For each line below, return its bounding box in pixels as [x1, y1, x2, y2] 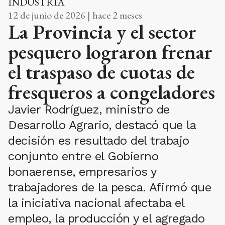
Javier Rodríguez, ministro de [8, 102, 170, 117]
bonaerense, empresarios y [8, 164, 156, 179]
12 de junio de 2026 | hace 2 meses [8, 8, 142, 22]
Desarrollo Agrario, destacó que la [8, 118, 195, 132]
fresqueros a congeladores [8, 78, 215, 105]
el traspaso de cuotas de [8, 58, 195, 85]
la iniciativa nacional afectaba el [8, 195, 184, 210]
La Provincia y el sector [8, 18, 196, 45]
